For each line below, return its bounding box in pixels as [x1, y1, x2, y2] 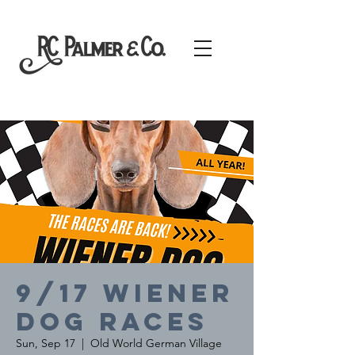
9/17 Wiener [16, 277, 234, 309]
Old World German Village [90, 336, 222, 350]
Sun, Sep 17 [16, 336, 75, 350]
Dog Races [16, 306, 208, 338]
